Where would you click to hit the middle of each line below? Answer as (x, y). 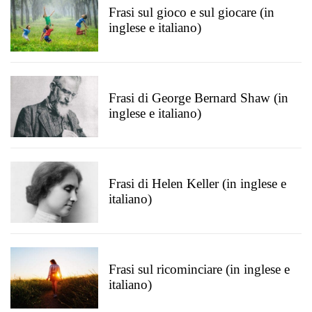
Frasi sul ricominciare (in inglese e (199, 269)
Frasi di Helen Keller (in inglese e (197, 184)
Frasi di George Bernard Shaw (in (198, 98)
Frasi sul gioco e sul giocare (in (192, 12)
